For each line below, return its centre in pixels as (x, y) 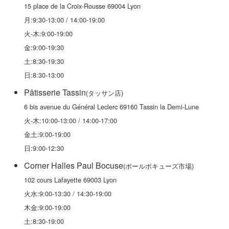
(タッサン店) (105, 93)
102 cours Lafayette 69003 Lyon (70, 180)
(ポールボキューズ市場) (158, 166)
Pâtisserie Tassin (55, 92)
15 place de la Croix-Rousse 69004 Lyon (82, 6)
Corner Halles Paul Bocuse (74, 165)
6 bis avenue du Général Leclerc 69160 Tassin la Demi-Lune (111, 107)
